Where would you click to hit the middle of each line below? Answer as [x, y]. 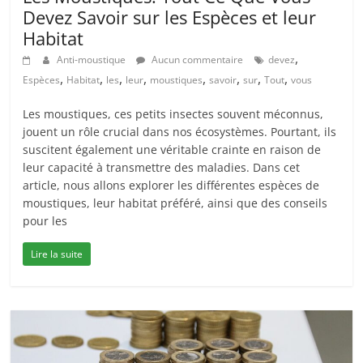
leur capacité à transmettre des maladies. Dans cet [162, 168]
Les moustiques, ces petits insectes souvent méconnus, [173, 114]
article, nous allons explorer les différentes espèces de [171, 186]
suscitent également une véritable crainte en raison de [172, 150]
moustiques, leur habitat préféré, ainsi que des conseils [175, 203]
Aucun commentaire [196, 60]
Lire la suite [57, 254]
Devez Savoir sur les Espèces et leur [170, 17]
